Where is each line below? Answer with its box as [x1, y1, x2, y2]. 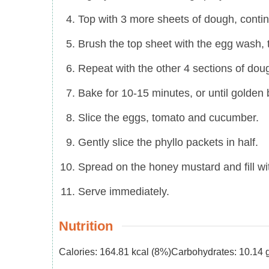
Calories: [59, 246, 100, 258]
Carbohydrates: [171, 246, 239, 258]
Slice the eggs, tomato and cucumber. [78, 111, 259, 124]
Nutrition [59, 218, 113, 234]
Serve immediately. [78, 185, 169, 198]
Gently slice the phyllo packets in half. [78, 136, 258, 148]
